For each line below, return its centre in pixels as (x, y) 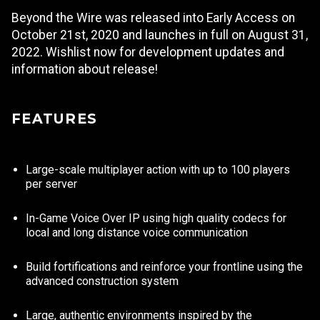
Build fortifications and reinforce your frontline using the (164, 267)
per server (51, 184)
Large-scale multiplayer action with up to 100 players (158, 170)
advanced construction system (102, 281)
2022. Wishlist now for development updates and (148, 52)
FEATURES (55, 119)
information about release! (85, 69)
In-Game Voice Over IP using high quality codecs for (156, 218)
